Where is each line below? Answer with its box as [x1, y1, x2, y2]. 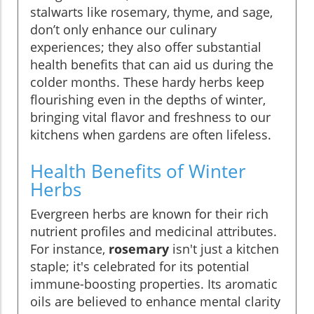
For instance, [30, 240, 109, 257]
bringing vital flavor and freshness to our [30, 108, 271, 125]
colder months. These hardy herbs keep [30, 73, 264, 90]
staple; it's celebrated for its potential [30, 257, 250, 275]
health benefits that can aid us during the [30, 55, 273, 73]
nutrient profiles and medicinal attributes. [30, 222, 277, 240]
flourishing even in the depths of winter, [30, 90, 266, 108]
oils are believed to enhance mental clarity [30, 292, 280, 310]
